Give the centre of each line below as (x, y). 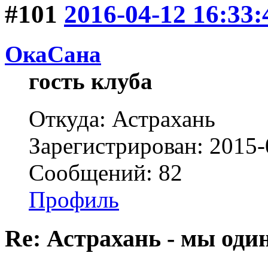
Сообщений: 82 (106, 173)
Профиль (74, 200)
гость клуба (91, 81)
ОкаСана (53, 54)
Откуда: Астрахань (122, 119)
